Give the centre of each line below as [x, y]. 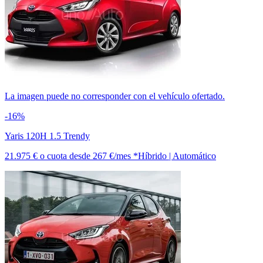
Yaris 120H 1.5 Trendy [47, 136]
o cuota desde [66, 156]
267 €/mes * [115, 156]
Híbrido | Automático [177, 156]
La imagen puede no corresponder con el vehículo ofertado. [115, 96]
